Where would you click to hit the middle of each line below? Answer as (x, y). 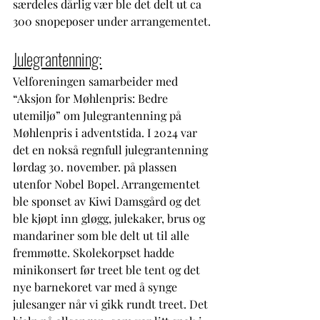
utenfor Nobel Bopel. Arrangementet (108, 184)
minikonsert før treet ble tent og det (108, 269)
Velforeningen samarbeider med (97, 81)
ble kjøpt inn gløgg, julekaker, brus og (110, 218)
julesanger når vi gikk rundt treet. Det (112, 304)
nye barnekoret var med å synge (96, 286)
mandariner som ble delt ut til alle (102, 235)
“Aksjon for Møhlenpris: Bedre (92, 98)
